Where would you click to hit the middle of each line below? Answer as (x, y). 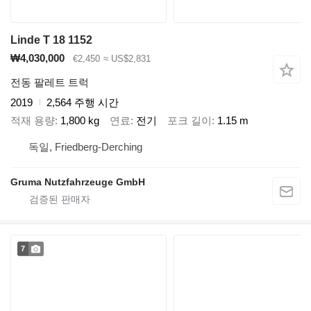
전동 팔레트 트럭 (50, 82)
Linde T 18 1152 (51, 40)
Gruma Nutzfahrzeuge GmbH (78, 182)
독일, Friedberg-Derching (85, 146)
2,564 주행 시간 (83, 102)
